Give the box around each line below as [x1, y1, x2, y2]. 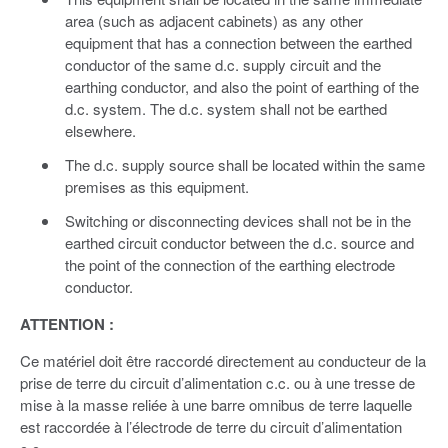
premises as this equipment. [64, 176, 249, 198]
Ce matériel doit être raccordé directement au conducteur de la [20, 350, 426, 372]
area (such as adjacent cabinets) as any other [64, 10, 363, 32]
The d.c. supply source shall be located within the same [64, 154, 425, 176]
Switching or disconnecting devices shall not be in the [64, 210, 411, 232]
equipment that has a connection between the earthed [64, 32, 412, 54]
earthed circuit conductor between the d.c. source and [64, 232, 414, 254]
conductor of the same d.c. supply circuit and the [64, 54, 381, 76]
